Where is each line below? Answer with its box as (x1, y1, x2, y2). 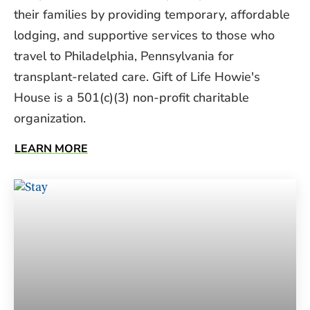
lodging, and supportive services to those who (14, 27, 275, 44)
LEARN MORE (15, 141, 88, 156)
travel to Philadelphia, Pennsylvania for (14, 48, 234, 64)
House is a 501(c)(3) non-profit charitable (14, 89, 249, 106)
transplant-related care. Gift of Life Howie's (14, 69, 260, 85)
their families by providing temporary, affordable (14, 6, 290, 23)
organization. (14, 110, 86, 127)
